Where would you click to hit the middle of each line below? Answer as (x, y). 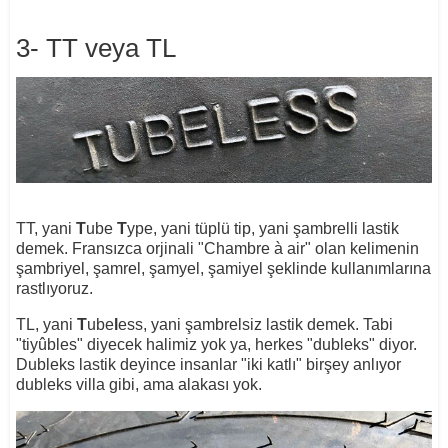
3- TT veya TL (95, 47)
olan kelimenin (366, 249)
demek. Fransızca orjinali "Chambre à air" (163, 249)
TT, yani (45, 229)
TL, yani (46, 325)
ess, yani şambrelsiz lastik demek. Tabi (255, 325)
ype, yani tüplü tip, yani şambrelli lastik (262, 229)
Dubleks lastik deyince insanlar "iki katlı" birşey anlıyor (208, 365)
